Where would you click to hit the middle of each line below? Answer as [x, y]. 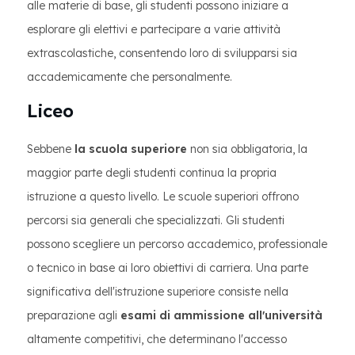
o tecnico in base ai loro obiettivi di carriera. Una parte [168, 268]
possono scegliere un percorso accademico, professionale [177, 244]
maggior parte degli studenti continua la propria [152, 173]
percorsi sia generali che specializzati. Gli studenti [156, 220]
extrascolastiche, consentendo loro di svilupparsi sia [162, 53]
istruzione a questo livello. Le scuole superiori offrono [163, 197]
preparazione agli [74, 315]
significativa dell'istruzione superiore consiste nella [158, 292]
